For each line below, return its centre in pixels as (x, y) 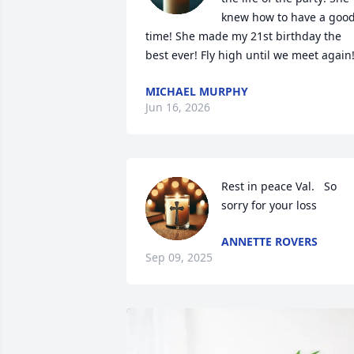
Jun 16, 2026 (178, 107)
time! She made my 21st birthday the (243, 36)
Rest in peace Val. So (279, 186)
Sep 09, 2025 (179, 257)
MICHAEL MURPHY (197, 91)
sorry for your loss (269, 205)
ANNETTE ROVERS (269, 241)
